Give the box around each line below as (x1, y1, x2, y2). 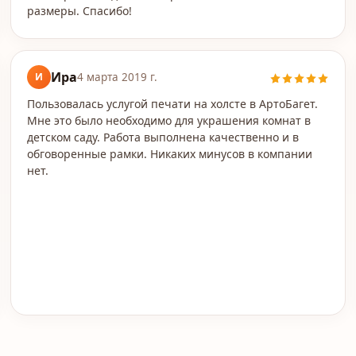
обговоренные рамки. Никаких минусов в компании (26, 146, 312, 161)
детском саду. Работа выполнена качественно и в (26, 130, 299, 145)
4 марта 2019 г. (76, 70, 157, 84)
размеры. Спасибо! (26, 3, 132, 18)
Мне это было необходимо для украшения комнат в (26, 113, 311, 128)
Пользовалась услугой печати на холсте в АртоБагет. (26, 96, 318, 111)
